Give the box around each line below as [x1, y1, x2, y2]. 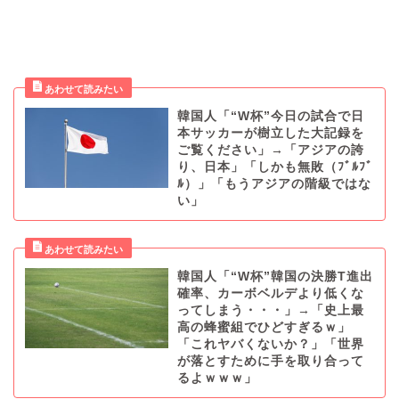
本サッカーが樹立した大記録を [176, 126, 364, 140]
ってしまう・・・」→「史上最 [176, 303, 364, 317]
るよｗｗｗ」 [176, 370, 257, 385]
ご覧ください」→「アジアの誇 [176, 142, 364, 157]
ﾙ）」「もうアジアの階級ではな [176, 176, 371, 191]
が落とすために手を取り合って [176, 354, 364, 368]
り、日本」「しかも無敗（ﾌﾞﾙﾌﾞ [176, 159, 373, 174]
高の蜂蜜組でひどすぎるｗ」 [176, 320, 351, 334]
